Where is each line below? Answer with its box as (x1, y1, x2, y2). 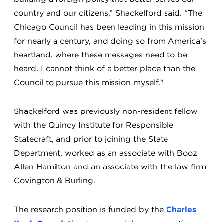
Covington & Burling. (14, 176, 98, 185)
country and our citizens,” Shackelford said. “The (14, 8, 203, 18)
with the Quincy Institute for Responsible (14, 120, 174, 130)
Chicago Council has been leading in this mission (14, 22, 205, 32)
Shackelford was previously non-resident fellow (14, 107, 198, 116)
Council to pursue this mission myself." (14, 78, 166, 87)
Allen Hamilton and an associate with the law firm (14, 162, 207, 171)
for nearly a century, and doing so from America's (14, 36, 207, 46)
